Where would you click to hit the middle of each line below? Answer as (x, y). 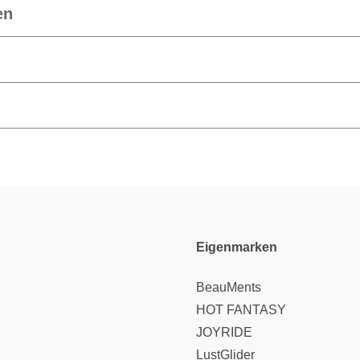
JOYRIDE (224, 333)
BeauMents (229, 288)
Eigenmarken (237, 247)
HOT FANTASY (241, 310)
